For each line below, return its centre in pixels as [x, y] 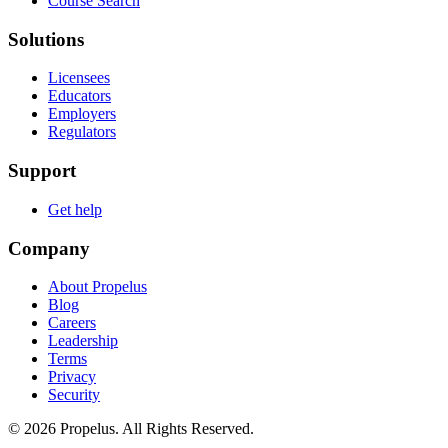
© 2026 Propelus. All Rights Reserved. [131, 429]
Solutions [46, 39]
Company [49, 248]
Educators [79, 96]
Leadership [83, 341]
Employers [82, 114]
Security [74, 395]
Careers [72, 323]
